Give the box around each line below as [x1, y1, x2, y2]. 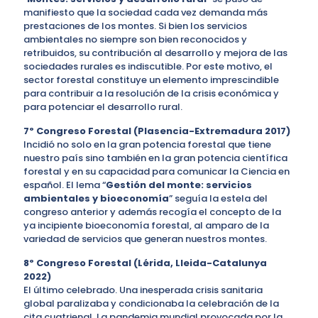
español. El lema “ [23, 177, 106, 192]
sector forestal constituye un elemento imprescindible [23, 72, 279, 87]
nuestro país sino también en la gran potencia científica [23, 150, 287, 165]
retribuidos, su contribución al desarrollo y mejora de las [23, 45, 287, 60]
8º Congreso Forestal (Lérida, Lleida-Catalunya [23, 256, 267, 270]
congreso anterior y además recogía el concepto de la [23, 204, 281, 219]
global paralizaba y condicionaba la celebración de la [23, 296, 279, 310]
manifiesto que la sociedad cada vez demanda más [23, 5, 268, 19]
